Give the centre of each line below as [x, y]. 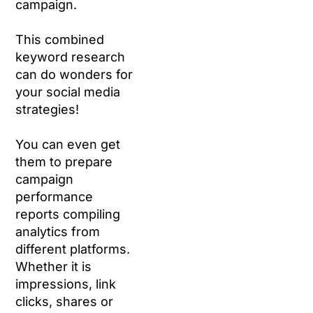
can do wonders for [74, 75]
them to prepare [64, 162]
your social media [68, 92]
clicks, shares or [65, 302]
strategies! [48, 110]
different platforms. [73, 249]
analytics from [58, 232]
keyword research [71, 57]
